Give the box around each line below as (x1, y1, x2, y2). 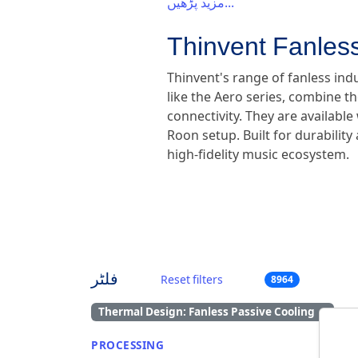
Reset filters (160, 272, 223, 286)
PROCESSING (91, 338, 164, 352)
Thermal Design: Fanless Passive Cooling (97, 305, 317, 318)
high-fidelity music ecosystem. (167, 147, 349, 162)
